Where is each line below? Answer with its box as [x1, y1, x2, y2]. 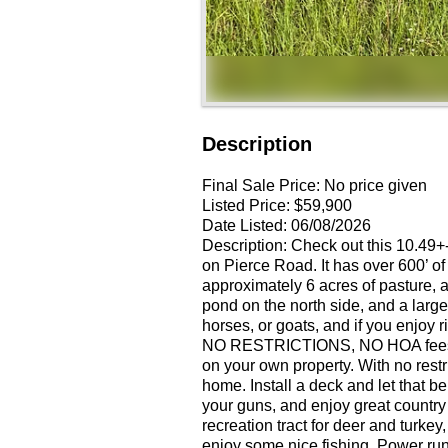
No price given [324, 177, 427, 194]
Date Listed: [202, 217, 287, 234]
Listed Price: [202, 197, 290, 214]
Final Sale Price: [202, 177, 320, 194]
